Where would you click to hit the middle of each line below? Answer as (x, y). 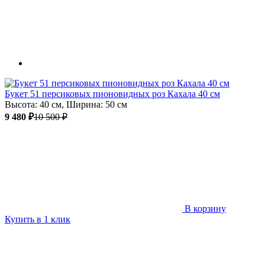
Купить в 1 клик (38, 219)
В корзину (205, 208)
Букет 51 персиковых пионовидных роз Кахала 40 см (112, 93)
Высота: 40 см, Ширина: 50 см (66, 104)
